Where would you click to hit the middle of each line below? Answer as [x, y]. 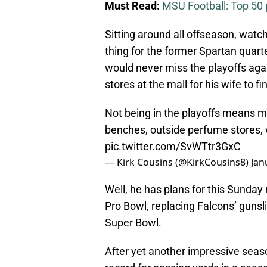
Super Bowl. [133, 223]
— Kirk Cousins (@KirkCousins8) [178, 162]
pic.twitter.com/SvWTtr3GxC [173, 147]
